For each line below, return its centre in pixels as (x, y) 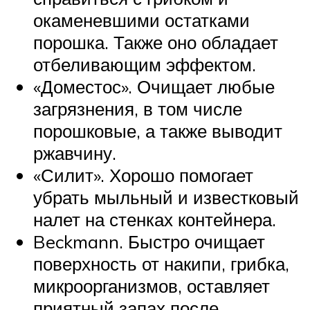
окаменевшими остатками (142, 20)
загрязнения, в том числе (138, 108)
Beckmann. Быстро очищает (149, 241)
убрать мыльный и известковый (166, 197)
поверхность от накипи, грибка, (161, 263)
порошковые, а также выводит (158, 130)
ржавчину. (75, 153)
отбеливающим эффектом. (145, 64)
